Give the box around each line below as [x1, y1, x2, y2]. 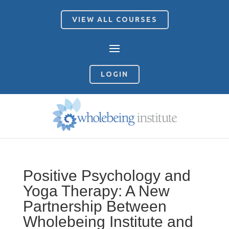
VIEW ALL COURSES [72, 15, 157, 24]
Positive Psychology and [22, 167, 191, 185]
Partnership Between [22, 198, 167, 215]
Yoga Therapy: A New [22, 182, 170, 200]
